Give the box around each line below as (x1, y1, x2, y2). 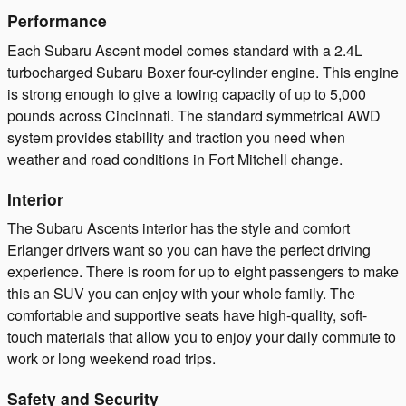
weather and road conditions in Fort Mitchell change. (7, 148, 343, 169)
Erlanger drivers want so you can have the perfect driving (7, 239, 371, 261)
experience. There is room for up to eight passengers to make (7, 261, 399, 283)
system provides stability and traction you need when (7, 126, 345, 148)
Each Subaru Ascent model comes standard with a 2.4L (7, 39, 362, 61)
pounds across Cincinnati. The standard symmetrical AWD (7, 104, 381, 126)
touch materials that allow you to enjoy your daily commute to (7, 326, 396, 348)
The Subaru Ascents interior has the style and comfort (7, 217, 350, 239)
